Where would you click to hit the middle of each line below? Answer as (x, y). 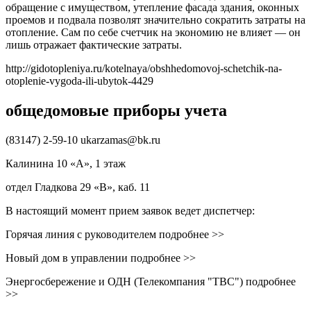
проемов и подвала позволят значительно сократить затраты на (155, 19)
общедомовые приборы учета (116, 110)
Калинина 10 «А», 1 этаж (66, 163)
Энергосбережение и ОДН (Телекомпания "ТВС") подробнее (151, 281)
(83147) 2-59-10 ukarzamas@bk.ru (83, 140)
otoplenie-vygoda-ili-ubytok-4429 (79, 81)
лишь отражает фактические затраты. (94, 44)
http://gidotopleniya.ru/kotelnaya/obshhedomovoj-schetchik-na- (144, 68)
